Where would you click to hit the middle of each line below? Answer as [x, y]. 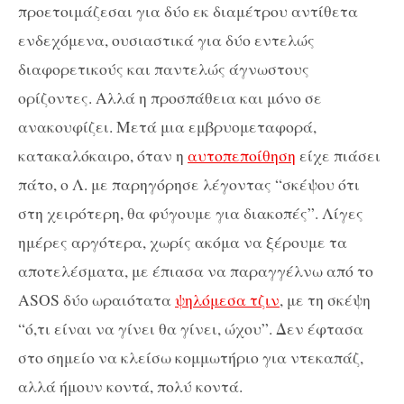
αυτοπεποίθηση [242, 156]
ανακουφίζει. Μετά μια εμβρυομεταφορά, [167, 127]
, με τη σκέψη [325, 300]
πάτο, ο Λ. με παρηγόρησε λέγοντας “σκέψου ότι [189, 184]
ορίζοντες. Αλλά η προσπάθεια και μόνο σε [170, 98]
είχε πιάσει [338, 156]
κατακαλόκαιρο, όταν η [103, 156]
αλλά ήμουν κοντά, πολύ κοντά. [130, 386]
